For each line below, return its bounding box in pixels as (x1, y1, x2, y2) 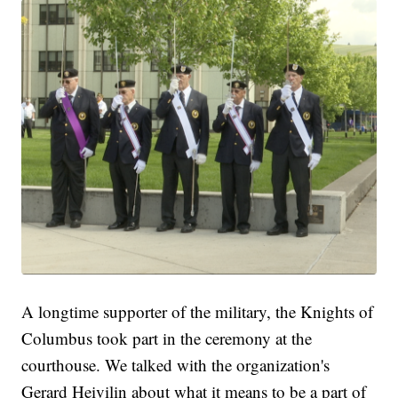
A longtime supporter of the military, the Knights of (21, 300, 374, 323)
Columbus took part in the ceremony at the (21, 327, 313, 350)
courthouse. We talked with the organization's (21, 354, 330, 377)
